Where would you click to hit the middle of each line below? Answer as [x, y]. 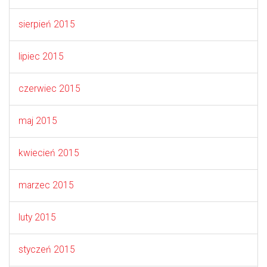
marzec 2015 [46, 185]
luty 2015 [37, 217]
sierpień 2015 [47, 24]
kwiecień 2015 [49, 153]
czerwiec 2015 [49, 89]
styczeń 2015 [47, 249]
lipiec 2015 [41, 56]
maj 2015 [38, 121]
